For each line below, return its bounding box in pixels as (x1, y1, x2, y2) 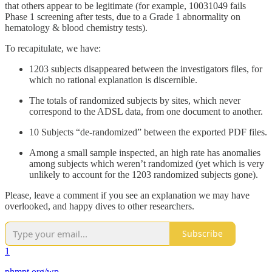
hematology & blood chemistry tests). (5, 22, 148, 33)
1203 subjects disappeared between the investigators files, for (29, 63, 262, 74)
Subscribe (182, 228, 223, 240)
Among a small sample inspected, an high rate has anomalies (29, 147, 260, 158)
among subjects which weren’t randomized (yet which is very (29, 158, 264, 169)
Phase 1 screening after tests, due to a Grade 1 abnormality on (5, 11, 240, 22)
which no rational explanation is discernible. (29, 74, 197, 85)
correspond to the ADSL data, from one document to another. (29, 106, 263, 117)
